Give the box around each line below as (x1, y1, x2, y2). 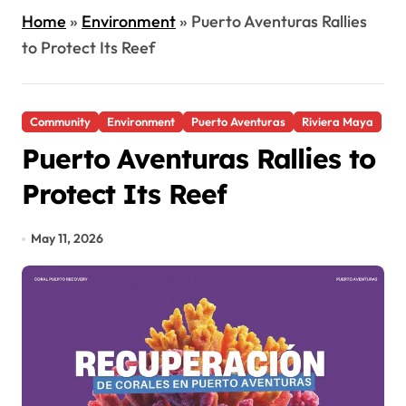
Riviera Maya (302, 114, 373, 129)
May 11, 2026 (31, 230, 104, 246)
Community (30, 114, 91, 129)
